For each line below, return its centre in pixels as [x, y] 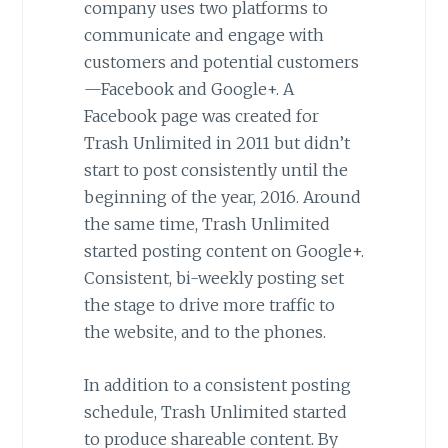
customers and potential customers [221, 62]
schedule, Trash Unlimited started [215, 411]
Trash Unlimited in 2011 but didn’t [216, 143]
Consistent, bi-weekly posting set [213, 278]
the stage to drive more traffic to [209, 305]
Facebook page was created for [201, 116]
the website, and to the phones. [204, 332]
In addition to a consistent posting [217, 384]
